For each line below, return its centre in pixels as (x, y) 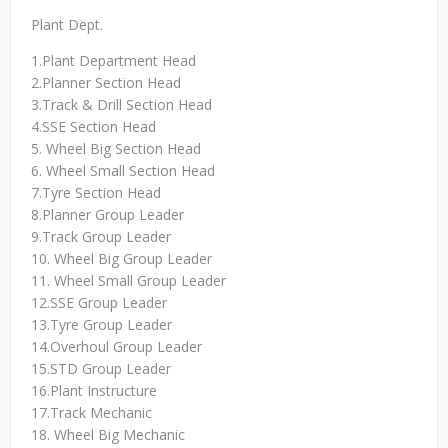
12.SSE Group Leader (99, 302)
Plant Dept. (67, 24)
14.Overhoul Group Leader (116, 346)
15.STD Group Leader (101, 368)
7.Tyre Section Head (96, 192)
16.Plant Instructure (94, 390)
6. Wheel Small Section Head (123, 170)
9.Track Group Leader (101, 236)
